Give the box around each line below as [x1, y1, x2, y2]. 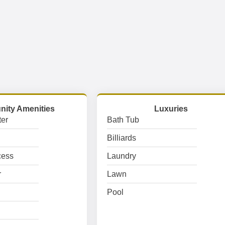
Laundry [107, 152, 137, 160]
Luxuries [154, 104, 188, 113]
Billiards [107, 134, 137, 142]
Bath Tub [107, 116, 140, 124]
